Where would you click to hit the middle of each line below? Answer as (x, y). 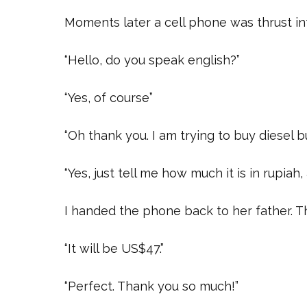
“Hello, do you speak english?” (152, 60)
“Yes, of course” (109, 97)
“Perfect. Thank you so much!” (151, 286)
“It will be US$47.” (114, 248)
